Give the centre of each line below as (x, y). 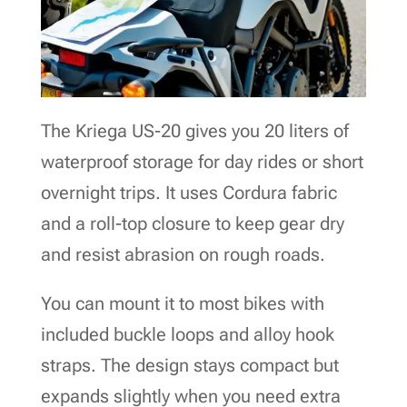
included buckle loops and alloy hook (187, 334)
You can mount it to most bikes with (182, 303)
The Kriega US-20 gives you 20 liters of (194, 130)
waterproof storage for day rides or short (202, 161)
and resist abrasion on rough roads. (183, 254)
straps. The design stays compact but (189, 365)
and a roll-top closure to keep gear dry (192, 223)
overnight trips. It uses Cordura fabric (189, 192)
